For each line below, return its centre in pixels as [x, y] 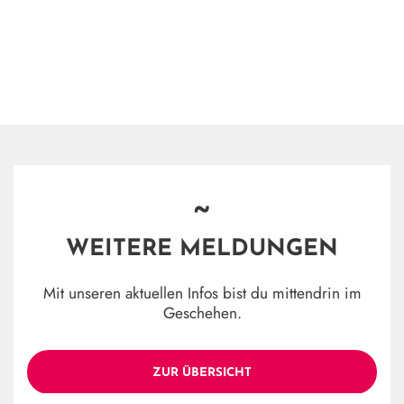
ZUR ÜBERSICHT [202, 373]
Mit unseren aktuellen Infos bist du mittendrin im [202, 293]
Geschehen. [202, 312]
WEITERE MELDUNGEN [202, 249]
